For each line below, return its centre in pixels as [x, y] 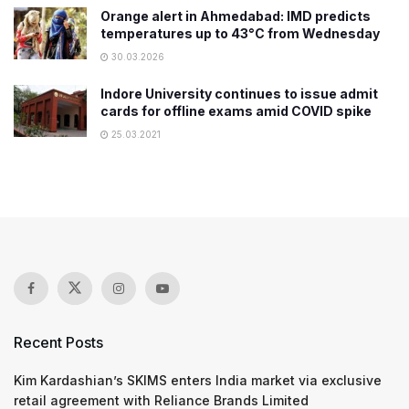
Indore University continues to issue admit [239, 94]
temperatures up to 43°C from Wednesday [240, 33]
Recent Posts [58, 342]
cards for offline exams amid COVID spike [236, 111]
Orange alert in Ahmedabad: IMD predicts [236, 16]
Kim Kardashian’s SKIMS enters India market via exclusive [198, 380]
